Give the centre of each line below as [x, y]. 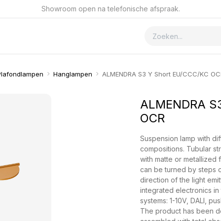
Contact [59, 36]
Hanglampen [73, 74]
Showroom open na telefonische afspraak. [110, 9]
